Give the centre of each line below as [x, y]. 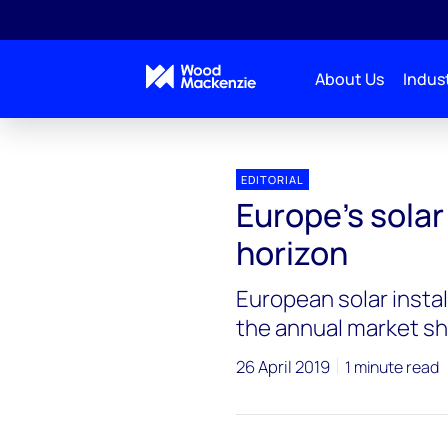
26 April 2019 [282, 366]
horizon [291, 253]
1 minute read [391, 367]
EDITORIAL [272, 179]
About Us [349, 79]
